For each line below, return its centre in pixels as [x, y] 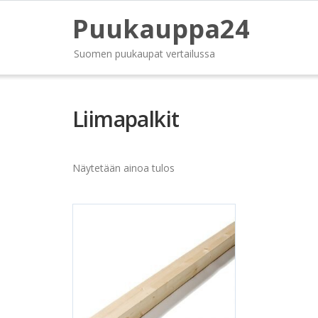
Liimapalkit [126, 119]
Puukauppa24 [161, 29]
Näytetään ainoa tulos [124, 168]
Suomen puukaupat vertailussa [144, 54]
